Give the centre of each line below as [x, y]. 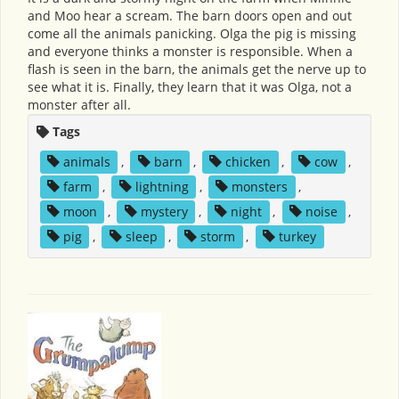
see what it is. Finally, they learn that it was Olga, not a [190, 86]
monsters [260, 186]
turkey [298, 236]
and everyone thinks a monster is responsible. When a [190, 51]
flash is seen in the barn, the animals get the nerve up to [197, 69]
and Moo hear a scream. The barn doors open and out [190, 15]
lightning [162, 186]
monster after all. [79, 104]
